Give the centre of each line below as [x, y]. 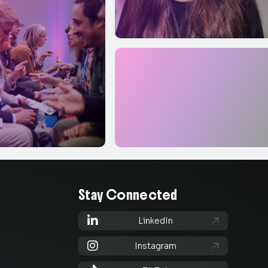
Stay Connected [128, 195]
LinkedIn [156, 221]
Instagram [156, 246]
